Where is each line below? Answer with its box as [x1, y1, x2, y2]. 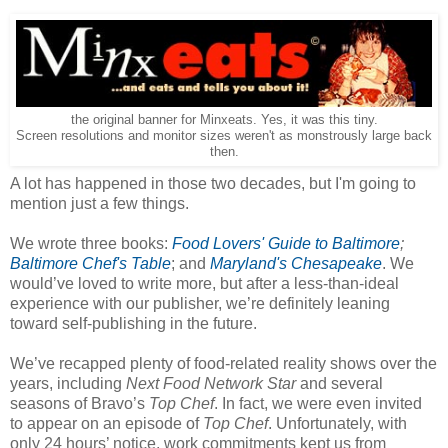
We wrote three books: [10, 234, 172, 252]
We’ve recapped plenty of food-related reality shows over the [10, 354, 437, 372]
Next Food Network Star [126, 374, 296, 392]
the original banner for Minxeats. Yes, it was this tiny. [70, 112, 378, 127]
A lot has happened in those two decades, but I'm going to [10, 174, 416, 192]
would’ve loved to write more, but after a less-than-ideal [10, 274, 399, 292]
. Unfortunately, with [268, 414, 407, 432]
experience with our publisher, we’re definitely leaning [10, 294, 390, 312]
